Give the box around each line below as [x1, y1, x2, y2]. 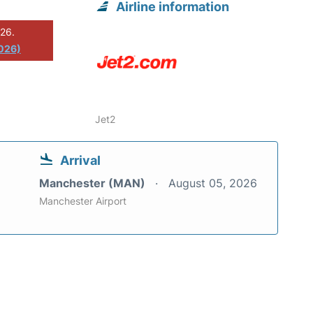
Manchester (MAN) [39, 175, 148, 190]
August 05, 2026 [168, 175, 257, 190]
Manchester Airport [39, 194, 126, 207]
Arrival [60, 152, 101, 168]
